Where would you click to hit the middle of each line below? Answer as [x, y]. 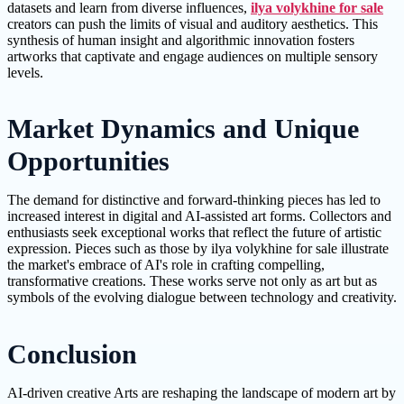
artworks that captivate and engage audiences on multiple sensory [193, 57]
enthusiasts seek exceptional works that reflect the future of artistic [194, 233]
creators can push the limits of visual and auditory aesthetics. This [193, 24]
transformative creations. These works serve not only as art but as [192, 281]
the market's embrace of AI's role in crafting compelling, [166, 265]
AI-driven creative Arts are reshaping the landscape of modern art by [202, 392]
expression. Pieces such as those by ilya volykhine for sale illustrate [198, 249]
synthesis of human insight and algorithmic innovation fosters [181, 41]
